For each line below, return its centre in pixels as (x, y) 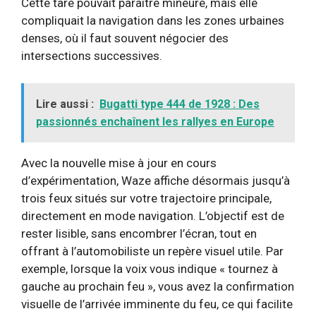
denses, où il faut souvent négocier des (125, 38)
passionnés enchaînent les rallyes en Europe (155, 121)
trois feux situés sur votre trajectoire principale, (146, 198)
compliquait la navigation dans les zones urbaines (153, 20)
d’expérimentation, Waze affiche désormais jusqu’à (156, 180)
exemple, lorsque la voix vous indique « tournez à (150, 268)
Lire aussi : (65, 104)
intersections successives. (92, 56)
